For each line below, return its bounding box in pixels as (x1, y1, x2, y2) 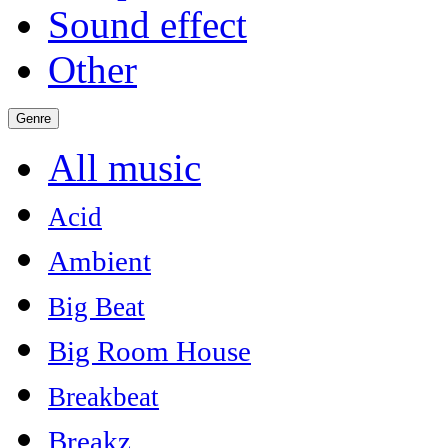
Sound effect (48, 3, 247, 47)
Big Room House (48, 335, 251, 368)
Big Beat (48, 292, 145, 323)
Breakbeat (48, 382, 159, 413)
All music (48, 146, 201, 190)
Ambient (48, 245, 151, 278)
